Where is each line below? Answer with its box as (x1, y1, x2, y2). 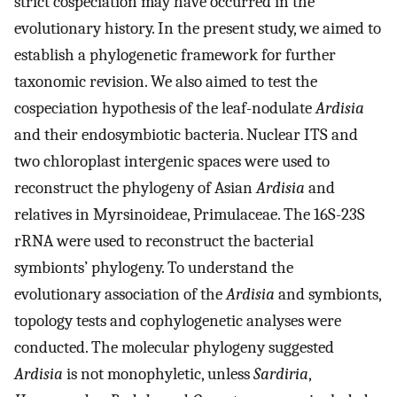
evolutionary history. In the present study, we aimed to (14, 19, 381, 39)
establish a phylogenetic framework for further (14, 45, 336, 66)
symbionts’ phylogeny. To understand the (14, 258, 293, 278)
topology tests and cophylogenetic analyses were (14, 311, 341, 331)
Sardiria (253, 364, 308, 385)
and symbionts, (275, 284, 381, 305)
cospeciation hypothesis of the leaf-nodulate (14, 98, 315, 119)
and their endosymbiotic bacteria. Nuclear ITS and (14, 125, 358, 145)
